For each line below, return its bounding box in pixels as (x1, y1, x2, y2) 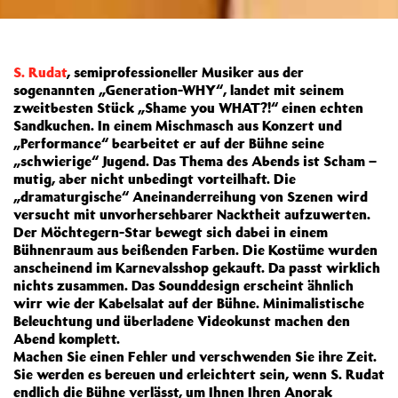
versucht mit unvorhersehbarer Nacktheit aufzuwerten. (13, 205, 370, 223)
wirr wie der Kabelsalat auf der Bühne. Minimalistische (13, 294, 364, 312)
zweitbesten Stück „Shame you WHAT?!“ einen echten (13, 99, 363, 116)
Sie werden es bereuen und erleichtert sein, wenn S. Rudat (13, 365, 385, 383)
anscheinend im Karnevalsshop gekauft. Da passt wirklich (13, 259, 380, 276)
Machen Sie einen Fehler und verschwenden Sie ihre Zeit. (13, 347, 377, 365)
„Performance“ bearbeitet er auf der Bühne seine (13, 134, 324, 152)
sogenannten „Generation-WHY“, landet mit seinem (13, 81, 344, 99)
